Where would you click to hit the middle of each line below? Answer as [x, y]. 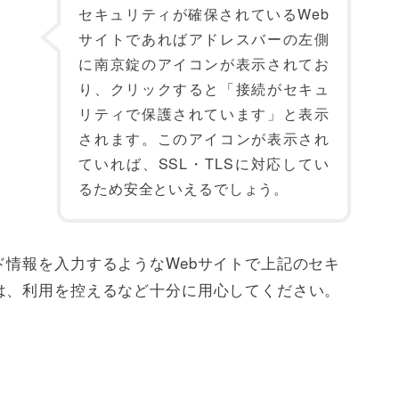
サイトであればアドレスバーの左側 [204, 39]
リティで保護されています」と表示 [204, 114]
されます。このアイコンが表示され [204, 138]
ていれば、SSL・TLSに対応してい [204, 163]
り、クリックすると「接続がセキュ [204, 89]
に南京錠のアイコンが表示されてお [204, 64]
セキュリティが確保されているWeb [204, 14]
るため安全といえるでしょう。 [184, 188]
